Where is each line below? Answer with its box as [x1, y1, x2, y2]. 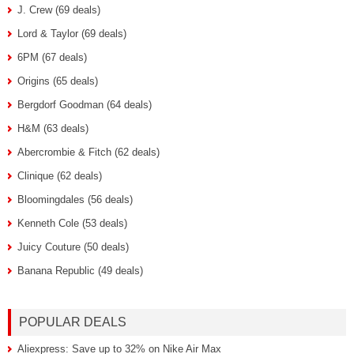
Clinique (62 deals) [17, 169, 102, 182]
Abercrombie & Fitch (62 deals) [17, 145, 160, 158]
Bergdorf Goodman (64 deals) [17, 98, 152, 111]
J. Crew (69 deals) [17, 3, 100, 16]
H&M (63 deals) [17, 122, 88, 134]
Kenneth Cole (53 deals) [17, 217, 127, 229]
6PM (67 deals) [17, 51, 87, 63]
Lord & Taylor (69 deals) [17, 27, 126, 40]
